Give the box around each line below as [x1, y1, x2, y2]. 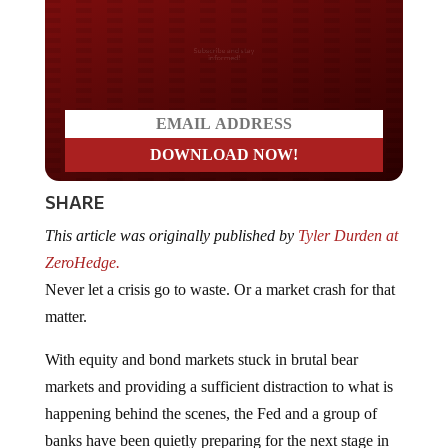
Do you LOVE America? [88, 34, 359, 66]
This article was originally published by [44, 210, 298, 228]
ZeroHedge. [44, 237, 124, 255]
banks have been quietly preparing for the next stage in [44, 415, 389, 433]
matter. [44, 291, 87, 309]
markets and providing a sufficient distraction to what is [44, 361, 393, 379]
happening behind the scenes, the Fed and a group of [44, 388, 377, 406]
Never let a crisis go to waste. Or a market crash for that [44, 264, 395, 282]
